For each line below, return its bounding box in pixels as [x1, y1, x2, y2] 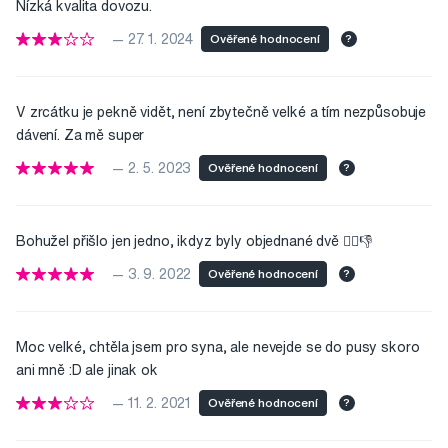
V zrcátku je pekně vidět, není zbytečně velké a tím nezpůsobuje [16, 105, 427, 120]
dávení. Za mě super [16, 128, 145, 143]
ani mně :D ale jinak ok [16, 363, 158, 378]
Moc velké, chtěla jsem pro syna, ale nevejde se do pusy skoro [16, 340, 420, 355]
